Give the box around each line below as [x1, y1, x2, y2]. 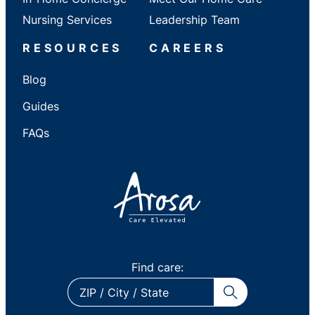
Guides [22, 98, 59, 114]
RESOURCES [22, 39, 123, 56]
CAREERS [149, 39, 226, 56]
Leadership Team [149, 11, 240, 27]
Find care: [131, 259, 184, 275]
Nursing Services [22, 11, 112, 27]
